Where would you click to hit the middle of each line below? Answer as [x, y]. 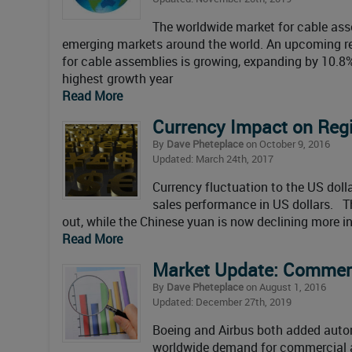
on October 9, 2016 [287, 144]
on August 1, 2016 [285, 287]
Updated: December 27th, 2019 [222, 302]
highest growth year [117, 79]
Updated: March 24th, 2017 [213, 159]
